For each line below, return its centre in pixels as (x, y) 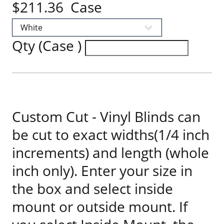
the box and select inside (92, 188)
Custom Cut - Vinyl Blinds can (106, 116)
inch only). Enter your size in (102, 170)
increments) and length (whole (110, 152)
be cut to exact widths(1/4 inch (111, 134)
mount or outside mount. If (100, 206)
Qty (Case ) (48, 45)
